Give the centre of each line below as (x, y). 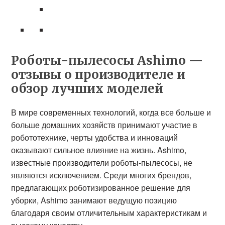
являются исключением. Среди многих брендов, (101, 175)
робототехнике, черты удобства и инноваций (95, 137)
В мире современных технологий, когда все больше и (111, 112)
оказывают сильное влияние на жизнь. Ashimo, (99, 150)
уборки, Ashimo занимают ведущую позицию (94, 200)
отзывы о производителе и (98, 75)
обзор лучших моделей (87, 89)
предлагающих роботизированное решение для (101, 188)
